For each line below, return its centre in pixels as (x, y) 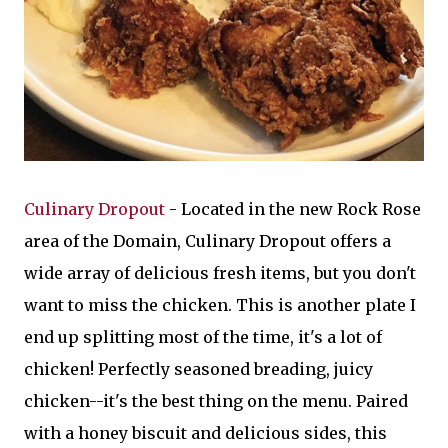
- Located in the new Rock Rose (293, 209)
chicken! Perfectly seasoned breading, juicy (198, 369)
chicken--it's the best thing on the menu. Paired (216, 401)
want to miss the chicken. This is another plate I (220, 305)
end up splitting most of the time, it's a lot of (203, 337)
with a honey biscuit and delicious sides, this (205, 433)
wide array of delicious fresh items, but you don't (220, 273)
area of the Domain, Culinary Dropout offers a (207, 241)
